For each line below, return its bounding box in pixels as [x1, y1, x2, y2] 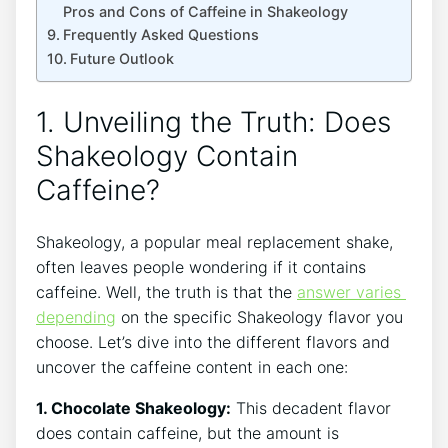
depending [36, 307, 116, 328]
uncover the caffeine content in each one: [36, 357, 348, 378]
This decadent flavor [231, 398, 391, 419]
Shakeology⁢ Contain [36, 139, 298, 174]
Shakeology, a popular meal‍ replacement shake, [36, 232, 393, 253]
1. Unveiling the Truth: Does [36, 105, 391, 140]
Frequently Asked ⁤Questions [62, 26, 259, 43]
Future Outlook [69, 50, 174, 67]
